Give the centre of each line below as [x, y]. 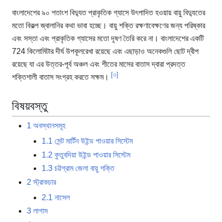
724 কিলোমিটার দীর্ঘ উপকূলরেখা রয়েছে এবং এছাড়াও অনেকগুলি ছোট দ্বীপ [105, 52]
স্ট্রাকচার [45, 182]
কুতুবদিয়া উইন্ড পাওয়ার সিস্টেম [92, 155]
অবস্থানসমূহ [49, 126]
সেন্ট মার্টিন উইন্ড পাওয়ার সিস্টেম [94, 141]
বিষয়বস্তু [29, 106]
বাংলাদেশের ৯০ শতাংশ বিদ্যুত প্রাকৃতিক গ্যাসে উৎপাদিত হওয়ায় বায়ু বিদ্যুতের [109, 13]
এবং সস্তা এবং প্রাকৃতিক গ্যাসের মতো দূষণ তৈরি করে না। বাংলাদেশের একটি [108, 39]
